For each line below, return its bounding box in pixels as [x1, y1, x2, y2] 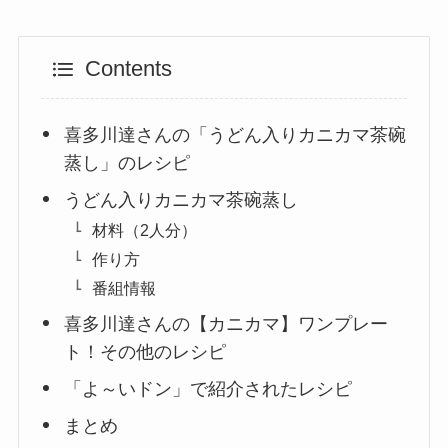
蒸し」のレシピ [63, 152, 190, 173]
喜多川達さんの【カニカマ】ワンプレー [63, 313, 388, 334]
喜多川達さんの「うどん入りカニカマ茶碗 [63, 124, 406, 145]
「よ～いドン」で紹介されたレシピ [63, 378, 352, 399]
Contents [84, 57, 172, 82]
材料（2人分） [91, 220, 197, 239]
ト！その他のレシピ [63, 341, 226, 362]
